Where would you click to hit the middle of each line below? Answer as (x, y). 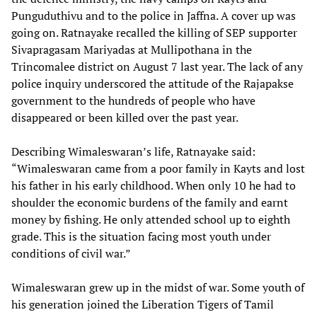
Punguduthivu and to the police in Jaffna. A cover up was (154, 15)
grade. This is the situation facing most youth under (141, 236)
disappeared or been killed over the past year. (125, 117)
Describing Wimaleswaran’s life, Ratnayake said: (133, 151)
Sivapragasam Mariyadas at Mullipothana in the (132, 49)
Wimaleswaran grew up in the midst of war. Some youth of (158, 287)
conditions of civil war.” (71, 253)
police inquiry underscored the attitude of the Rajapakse (152, 83)
